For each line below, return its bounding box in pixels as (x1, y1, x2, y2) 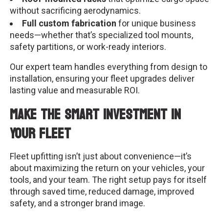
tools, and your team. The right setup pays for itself (10, 175, 207, 185)
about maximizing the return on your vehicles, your (10, 163, 205, 174)
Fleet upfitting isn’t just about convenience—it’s (10, 151, 192, 162)
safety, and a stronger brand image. (10, 198, 145, 209)
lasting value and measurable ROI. (10, 85, 140, 96)
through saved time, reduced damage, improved (10, 186, 194, 197)
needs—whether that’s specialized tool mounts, (10, 29, 193, 40)
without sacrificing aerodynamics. (10, 5, 141, 16)
